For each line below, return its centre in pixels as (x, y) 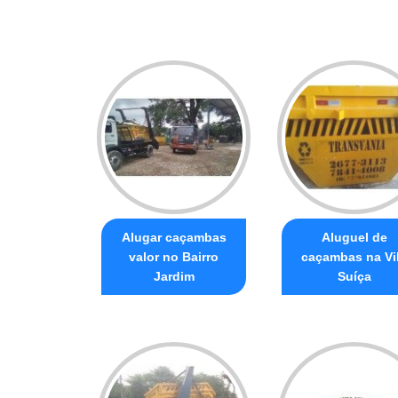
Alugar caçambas (174, 237)
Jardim (174, 276)
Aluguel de (354, 237)
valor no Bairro (174, 256)
